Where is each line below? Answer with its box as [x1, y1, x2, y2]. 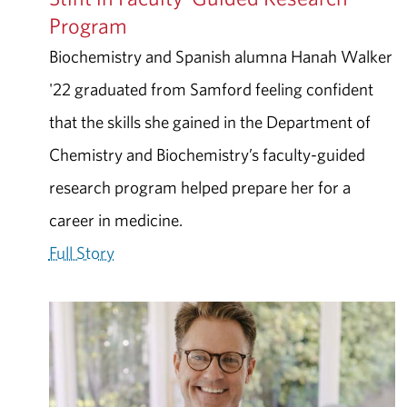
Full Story [48, 241, 114, 263]
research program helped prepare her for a [48, 175, 351, 198]
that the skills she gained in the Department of [48, 110, 371, 133]
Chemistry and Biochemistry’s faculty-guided [48, 143, 365, 165]
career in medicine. [48, 208, 183, 231]
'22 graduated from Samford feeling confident [48, 77, 373, 100]
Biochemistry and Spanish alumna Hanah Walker [48, 45, 392, 67]
